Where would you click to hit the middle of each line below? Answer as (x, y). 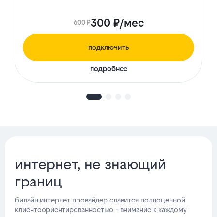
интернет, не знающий (91, 164)
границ (39, 182)
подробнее (108, 69)
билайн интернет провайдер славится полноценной (100, 200)
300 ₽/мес (117, 23)
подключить (108, 47)
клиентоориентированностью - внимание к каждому (101, 210)
